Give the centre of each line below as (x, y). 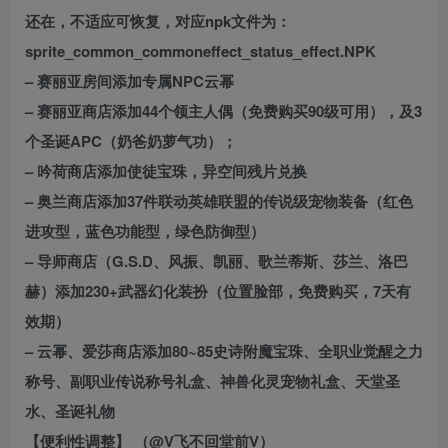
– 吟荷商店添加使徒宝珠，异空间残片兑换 (166, 171)
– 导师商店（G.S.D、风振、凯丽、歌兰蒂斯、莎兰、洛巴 (216, 261)
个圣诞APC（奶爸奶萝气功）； (131, 141)
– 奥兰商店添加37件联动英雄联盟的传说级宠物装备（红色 (219, 201)
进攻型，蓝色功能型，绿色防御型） (145, 231)
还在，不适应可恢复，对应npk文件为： (158, 21)
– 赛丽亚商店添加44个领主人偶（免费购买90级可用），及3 (223, 111)
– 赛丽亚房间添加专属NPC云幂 (129, 81)
